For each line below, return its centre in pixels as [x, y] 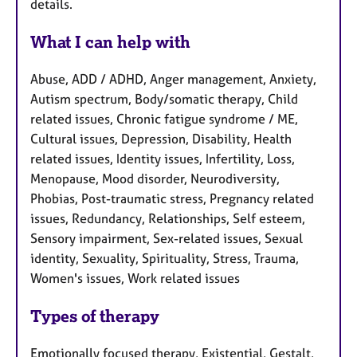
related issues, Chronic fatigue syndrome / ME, [164, 118]
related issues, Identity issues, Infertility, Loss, [163, 158]
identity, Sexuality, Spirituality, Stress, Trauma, [165, 258]
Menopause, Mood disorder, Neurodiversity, [155, 178]
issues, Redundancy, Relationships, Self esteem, [168, 218]
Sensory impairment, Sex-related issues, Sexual [167, 238]
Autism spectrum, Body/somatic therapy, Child [164, 98]
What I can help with [110, 42]
